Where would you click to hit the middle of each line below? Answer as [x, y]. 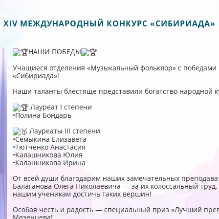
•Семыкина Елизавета [49, 139]
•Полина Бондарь [42, 115]
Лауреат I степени [60, 107]
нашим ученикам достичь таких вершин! [82, 194]
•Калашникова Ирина [49, 163]
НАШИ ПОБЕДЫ [55, 52]
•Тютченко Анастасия [49, 147]
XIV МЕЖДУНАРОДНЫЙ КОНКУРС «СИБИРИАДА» [109, 23]
